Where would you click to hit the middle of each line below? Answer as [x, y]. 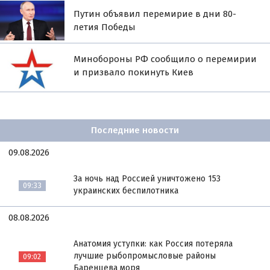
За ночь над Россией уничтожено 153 [147, 178]
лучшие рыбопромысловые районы [145, 256]
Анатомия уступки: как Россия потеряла [153, 243]
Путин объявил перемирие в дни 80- [155, 14]
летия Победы [105, 27]
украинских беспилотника [126, 190]
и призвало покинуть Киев [134, 73]
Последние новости [135, 130]
